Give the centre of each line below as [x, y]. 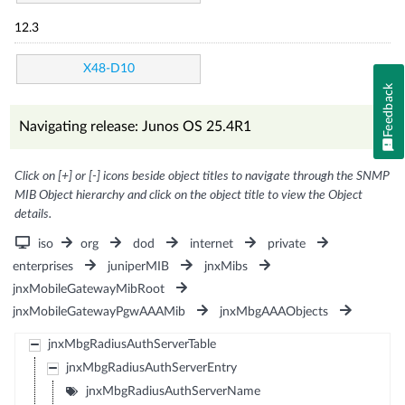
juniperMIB [139, 266]
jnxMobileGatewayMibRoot [89, 289]
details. [33, 214]
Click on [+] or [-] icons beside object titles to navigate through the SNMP [202, 176]
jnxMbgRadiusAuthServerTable [132, 344]
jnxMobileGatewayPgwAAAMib [99, 311]
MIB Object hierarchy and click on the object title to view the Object [189, 195]
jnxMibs [226, 266]
